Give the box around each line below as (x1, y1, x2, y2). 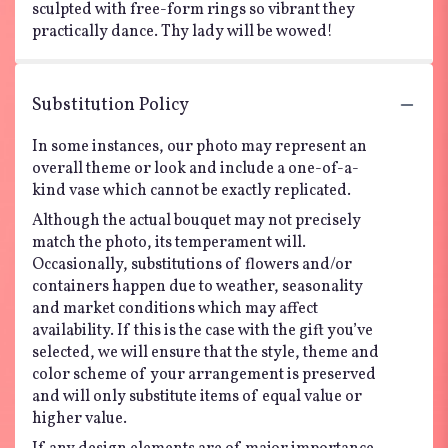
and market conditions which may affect (32, 297, 318, 320)
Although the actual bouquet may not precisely (32, 209, 361, 232)
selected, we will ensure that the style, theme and (32, 341, 379, 364)
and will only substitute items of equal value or (32, 385, 362, 408)
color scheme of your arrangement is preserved (32, 363, 376, 386)
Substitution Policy (32, 92, 189, 118)
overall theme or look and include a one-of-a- (32, 157, 359, 180)
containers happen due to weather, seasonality (32, 275, 363, 298)
